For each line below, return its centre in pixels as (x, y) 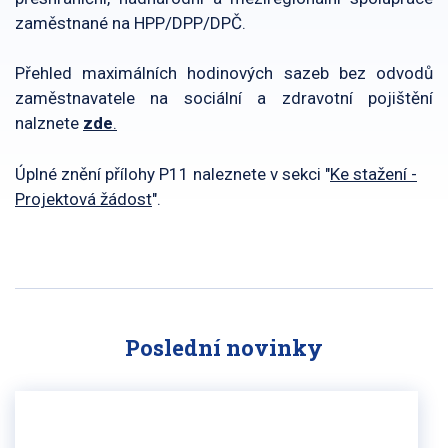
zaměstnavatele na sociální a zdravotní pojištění (224, 98)
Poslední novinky (224, 347)
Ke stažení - (373, 173)
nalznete (49, 123)
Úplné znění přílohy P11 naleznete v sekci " (172, 173)
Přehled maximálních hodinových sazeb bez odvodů (224, 73)
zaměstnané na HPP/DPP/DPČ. (130, 22)
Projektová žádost (83, 198)
